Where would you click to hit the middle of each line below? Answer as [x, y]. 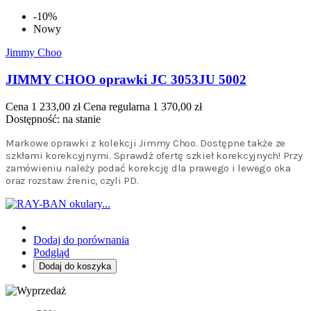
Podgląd [51, 252]
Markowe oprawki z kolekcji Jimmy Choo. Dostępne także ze [145, 143]
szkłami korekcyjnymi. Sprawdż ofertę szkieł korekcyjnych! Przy [154, 155]
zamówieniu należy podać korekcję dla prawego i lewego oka [148, 168]
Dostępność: [34, 119]
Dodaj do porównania [81, 239]
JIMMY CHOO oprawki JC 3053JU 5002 [126, 79]
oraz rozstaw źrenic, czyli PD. [72, 180]
